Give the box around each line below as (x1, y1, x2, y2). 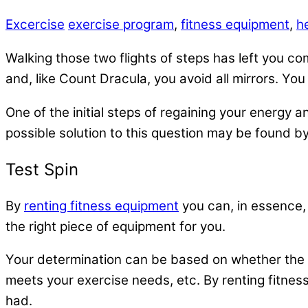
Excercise (5, 16, 65, 33)
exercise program (68, 16, 174, 33)
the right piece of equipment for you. (5, 218, 225, 234)
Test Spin (5, 159, 78, 179)
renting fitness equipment (24, 197, 179, 214)
